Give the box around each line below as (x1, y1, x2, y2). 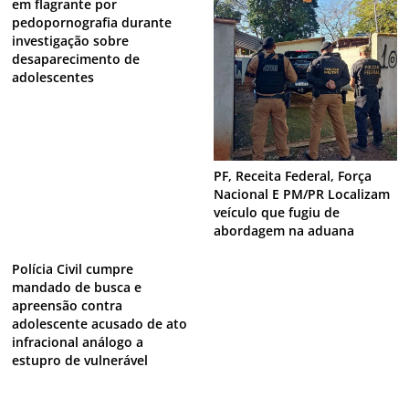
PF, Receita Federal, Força (213, 167, 372, 185)
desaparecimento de (12, 49, 141, 68)
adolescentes (12, 68, 95, 86)
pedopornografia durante (12, 13, 173, 31)
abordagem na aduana (213, 222, 354, 240)
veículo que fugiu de (213, 204, 340, 222)
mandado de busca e (12, 278, 142, 296)
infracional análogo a (12, 332, 144, 351)
